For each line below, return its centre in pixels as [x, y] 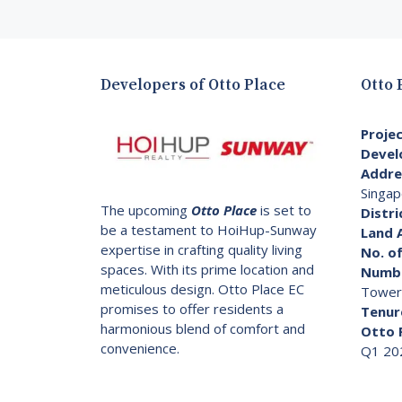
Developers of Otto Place [193, 85]
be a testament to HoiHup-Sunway [209, 229]
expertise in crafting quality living [201, 249]
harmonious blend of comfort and [203, 328]
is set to [284, 210]
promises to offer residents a [192, 308]
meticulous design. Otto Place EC [202, 288]
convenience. [140, 348]
